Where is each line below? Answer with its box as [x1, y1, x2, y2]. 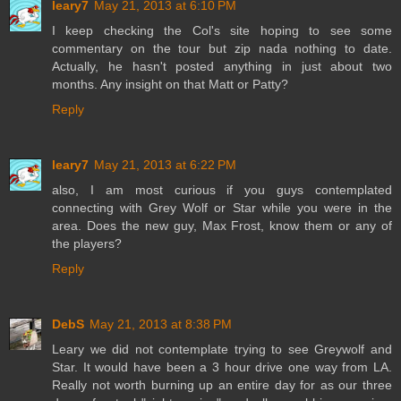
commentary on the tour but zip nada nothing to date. [52, 41, 392, 56]
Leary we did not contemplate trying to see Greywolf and [52, 342, 392, 357]
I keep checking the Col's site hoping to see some [52, 23, 392, 38]
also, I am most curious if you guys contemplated [52, 183, 392, 198]
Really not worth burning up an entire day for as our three [52, 378, 392, 393]
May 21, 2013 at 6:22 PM [94, 158, 236, 173]
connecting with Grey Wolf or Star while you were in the [52, 200, 392, 216]
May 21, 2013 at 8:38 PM [90, 317, 232, 332]
